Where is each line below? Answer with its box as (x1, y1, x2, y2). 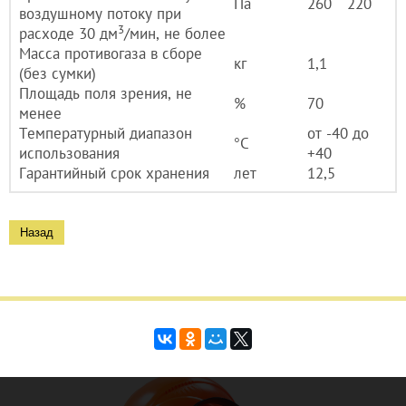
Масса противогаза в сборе (19, 43, 202, 63)
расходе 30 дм (19, 23, 118, 43)
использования (19, 142, 120, 163)
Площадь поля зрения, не (19, 82, 192, 103)
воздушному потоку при (19, 3, 181, 24)
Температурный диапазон (19, 122, 192, 143)
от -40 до (307, 122, 369, 143)
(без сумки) (19, 63, 96, 83)
